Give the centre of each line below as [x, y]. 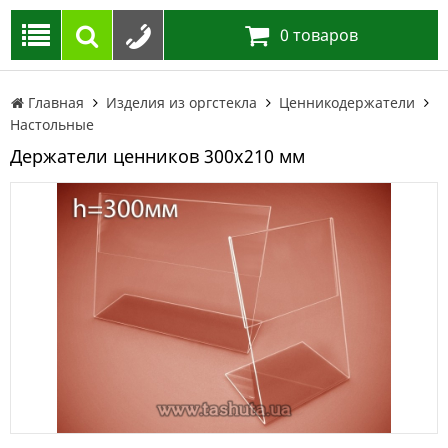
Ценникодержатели [347, 102]
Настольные [52, 124]
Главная [56, 102]
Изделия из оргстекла [181, 102]
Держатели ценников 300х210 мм [157, 156]
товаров [323, 35]
